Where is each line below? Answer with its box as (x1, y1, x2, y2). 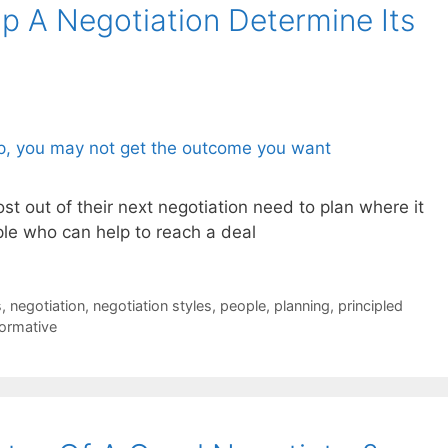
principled (337, 296, 403, 314)
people (219, 296, 266, 314)
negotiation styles (92, 296, 212, 314)
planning (273, 296, 330, 314)
